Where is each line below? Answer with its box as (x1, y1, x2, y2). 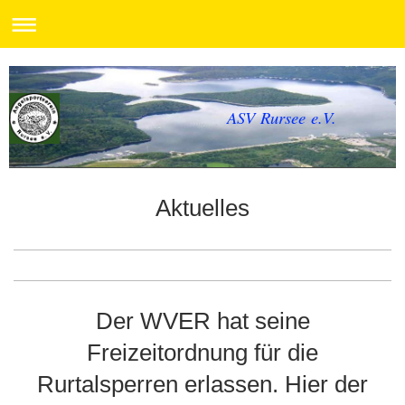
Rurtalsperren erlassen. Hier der (37, 370, 368, 398)
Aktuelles (155, 193, 250, 221)
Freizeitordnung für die (87, 338, 318, 366)
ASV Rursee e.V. (225, 106, 336, 129)
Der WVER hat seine (95, 306, 310, 334)
